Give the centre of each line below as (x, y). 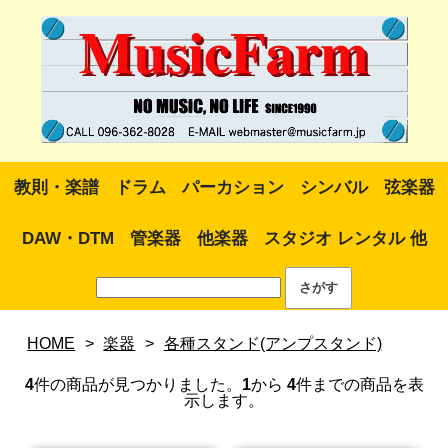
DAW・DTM (67, 238)
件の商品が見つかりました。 (137, 384)
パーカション (232, 187)
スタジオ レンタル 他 (345, 238)
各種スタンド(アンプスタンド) (272, 343)
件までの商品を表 (359, 384)
